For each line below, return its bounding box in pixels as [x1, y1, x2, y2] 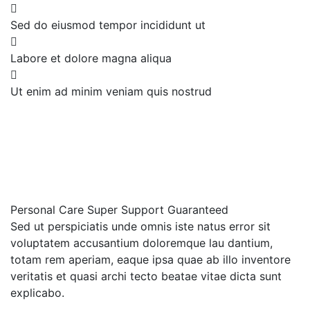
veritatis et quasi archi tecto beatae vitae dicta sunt [10, 269, 282, 284]
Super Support [87, 203, 167, 217]
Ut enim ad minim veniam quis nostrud [10, 84, 212, 99]
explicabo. [10, 286, 64, 300]
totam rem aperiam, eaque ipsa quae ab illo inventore [10, 253, 291, 267]
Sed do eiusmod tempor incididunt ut [10, 18, 206, 33]
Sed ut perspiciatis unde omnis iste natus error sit [10, 219, 271, 234]
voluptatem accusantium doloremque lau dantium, [10, 236, 273, 250]
